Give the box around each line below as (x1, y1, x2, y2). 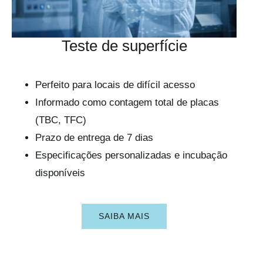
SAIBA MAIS (99, 211, 150, 221)
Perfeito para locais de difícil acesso (35, 79, 195, 90)
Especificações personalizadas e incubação (35, 150, 227, 161)
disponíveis (35, 167, 85, 178)
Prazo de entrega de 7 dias (35, 132, 153, 143)
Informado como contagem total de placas (35, 97, 219, 108)
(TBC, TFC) (35, 114, 86, 126)
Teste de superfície (61, 38, 187, 54)
